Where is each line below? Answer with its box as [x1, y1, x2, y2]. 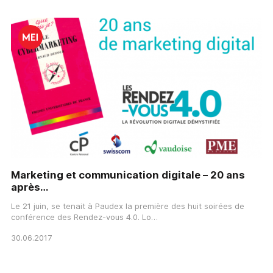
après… [11, 181, 48, 194]
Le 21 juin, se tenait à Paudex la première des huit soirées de [11, 201, 244, 211]
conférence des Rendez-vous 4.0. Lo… [11, 212, 158, 222]
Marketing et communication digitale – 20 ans [11, 169, 245, 182]
